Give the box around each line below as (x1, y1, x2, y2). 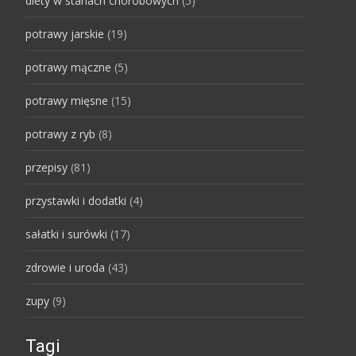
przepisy (25, 160, 68, 175)
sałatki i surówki (25, 226, 107, 242)
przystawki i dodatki (25, 193, 126, 208)
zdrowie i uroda (25, 260, 105, 275)
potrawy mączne (25, 60, 111, 75)
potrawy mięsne (25, 93, 108, 108)
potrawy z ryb (25, 126, 95, 141)
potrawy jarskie (25, 26, 104, 41)
